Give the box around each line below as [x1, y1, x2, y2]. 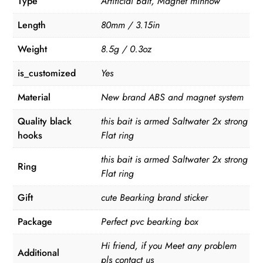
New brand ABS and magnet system [101, 90, 244, 104]
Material [18, 90, 51, 104]
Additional [18, 245, 60, 259]
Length [18, 18, 46, 32]
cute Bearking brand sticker [101, 190, 208, 204]
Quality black [18, 114, 72, 128]
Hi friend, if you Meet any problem [101, 238, 237, 252]
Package [18, 214, 53, 228]
